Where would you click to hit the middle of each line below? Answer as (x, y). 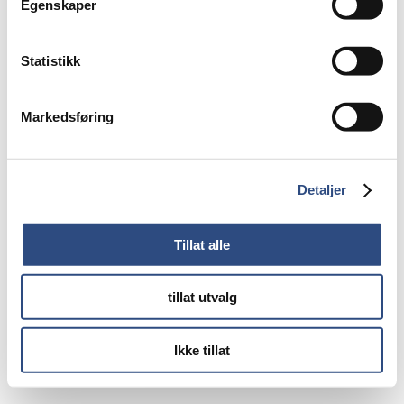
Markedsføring (68, 116)
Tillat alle (202, 244)
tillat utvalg (202, 297)
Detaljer (322, 189)
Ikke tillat (202, 350)
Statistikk (50, 60)
